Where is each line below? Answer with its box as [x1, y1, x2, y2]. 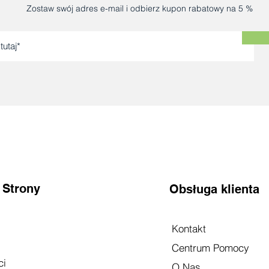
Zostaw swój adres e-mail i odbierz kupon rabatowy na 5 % [26, 2, 253, 14]
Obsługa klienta [169, 181, 259, 196]
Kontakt [171, 222, 206, 235]
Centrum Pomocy [171, 241, 249, 254]
